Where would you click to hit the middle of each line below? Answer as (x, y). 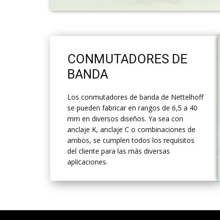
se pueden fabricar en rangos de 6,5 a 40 (132, 108)
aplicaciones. (87, 162)
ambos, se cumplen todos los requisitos (131, 140)
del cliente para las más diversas (119, 151)
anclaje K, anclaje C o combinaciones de (131, 130)
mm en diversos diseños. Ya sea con (125, 119)
